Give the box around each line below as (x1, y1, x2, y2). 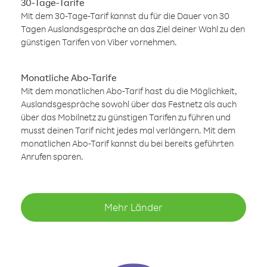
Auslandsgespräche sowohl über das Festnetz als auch (21, 98, 237, 110)
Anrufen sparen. (21, 151, 83, 162)
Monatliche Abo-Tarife (21, 72, 117, 83)
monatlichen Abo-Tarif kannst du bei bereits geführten (21, 138, 234, 149)
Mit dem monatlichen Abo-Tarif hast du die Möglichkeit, (21, 85, 237, 97)
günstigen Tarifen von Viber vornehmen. (21, 36, 177, 48)
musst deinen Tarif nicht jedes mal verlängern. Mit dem (21, 125, 235, 136)
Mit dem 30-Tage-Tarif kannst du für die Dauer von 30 (21, 10, 229, 21)
